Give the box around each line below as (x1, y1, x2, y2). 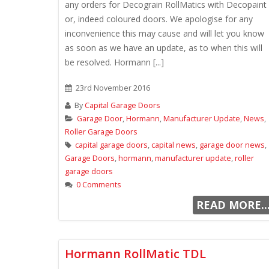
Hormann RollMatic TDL (65, 246, 206, 262)
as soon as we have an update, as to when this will (65, 42, 262, 53)
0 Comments (76, 180, 121, 190)
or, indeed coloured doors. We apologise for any (65, 13, 253, 25)
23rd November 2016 (74, 83, 150, 93)
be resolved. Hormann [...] (65, 56, 164, 68)
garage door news (199, 140, 265, 150)
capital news (151, 140, 196, 150)
